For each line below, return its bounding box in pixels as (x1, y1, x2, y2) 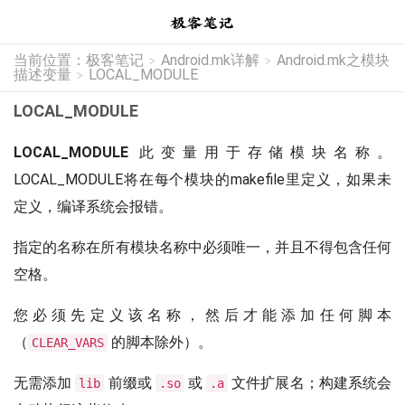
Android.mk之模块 (277, 52, 390, 69)
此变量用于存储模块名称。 (128, 144, 391, 161)
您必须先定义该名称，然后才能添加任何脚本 (14, 306, 391, 324)
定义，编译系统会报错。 (14, 198, 173, 215)
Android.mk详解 (161, 52, 259, 69)
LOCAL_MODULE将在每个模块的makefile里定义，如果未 (14, 171, 391, 188)
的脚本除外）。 (108, 334, 212, 351)
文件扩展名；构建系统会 (228, 374, 392, 391)
